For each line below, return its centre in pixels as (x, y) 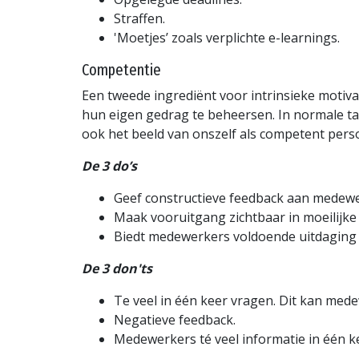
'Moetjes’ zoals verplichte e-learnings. (228, 38)
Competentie (121, 70)
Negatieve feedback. (175, 320)
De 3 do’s (109, 166)
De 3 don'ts (117, 269)
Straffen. (139, 19)
